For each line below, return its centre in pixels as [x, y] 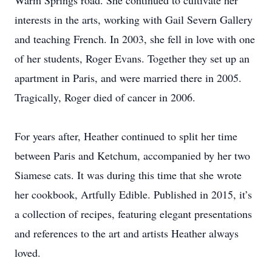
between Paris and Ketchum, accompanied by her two [132, 155]
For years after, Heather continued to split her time [126, 136]
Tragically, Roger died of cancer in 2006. [105, 97]
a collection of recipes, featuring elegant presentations [133, 214]
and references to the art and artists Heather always [127, 233]
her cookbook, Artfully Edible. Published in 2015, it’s [133, 194]
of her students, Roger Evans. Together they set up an [132, 58]
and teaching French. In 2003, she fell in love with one [135, 39]
